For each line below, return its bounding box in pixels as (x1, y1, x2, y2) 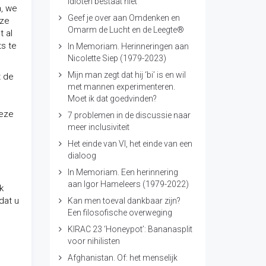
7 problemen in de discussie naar (67, 110, 191, 120)
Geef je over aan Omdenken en (67, 13, 180, 23)
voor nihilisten (67, 236, 120, 246)
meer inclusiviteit (67, 122, 129, 132)
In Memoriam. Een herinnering (67, 167, 178, 177)
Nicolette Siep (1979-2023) (67, 53, 166, 63)
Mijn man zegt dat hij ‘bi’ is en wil (67, 70, 186, 80)
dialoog (67, 151, 96, 160)
